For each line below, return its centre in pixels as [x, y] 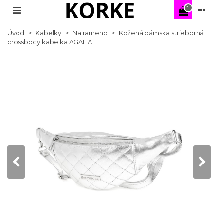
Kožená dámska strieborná [161, 33]
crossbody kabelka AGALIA [50, 42]
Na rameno [90, 33]
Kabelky [48, 33]
